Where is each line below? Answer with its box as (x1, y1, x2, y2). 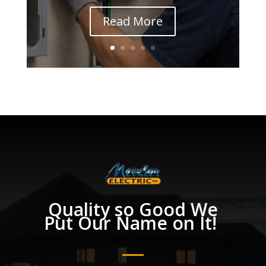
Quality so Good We (47, 197, 218, 221)
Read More (103, 13, 163, 30)
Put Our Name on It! (44, 210, 222, 235)
